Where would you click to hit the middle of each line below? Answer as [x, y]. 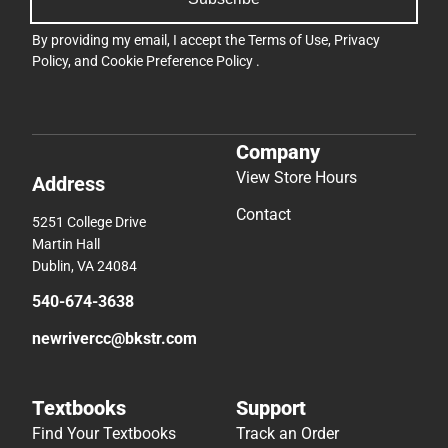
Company [278, 151]
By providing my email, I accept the [140, 40]
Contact [263, 214]
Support [271, 407]
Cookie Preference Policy [178, 61]
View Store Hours [296, 177]
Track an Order [287, 433]
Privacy [357, 40]
